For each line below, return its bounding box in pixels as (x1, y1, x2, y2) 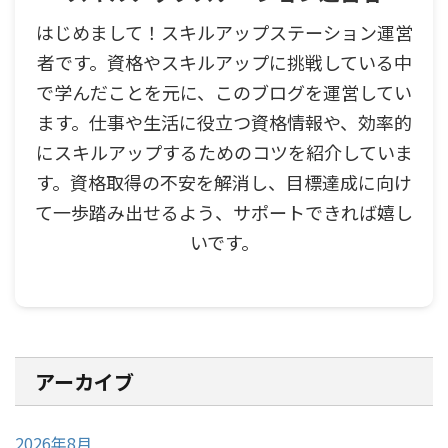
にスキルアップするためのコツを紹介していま (35, 138, 413, 165)
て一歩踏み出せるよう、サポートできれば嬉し (35, 198, 413, 225)
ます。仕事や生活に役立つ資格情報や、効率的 (36, 108, 412, 135)
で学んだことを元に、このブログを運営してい (36, 78, 412, 105)
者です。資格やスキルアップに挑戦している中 (36, 48, 412, 75)
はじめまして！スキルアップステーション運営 (35, 18, 413, 45)
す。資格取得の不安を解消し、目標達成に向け (36, 168, 412, 195)
